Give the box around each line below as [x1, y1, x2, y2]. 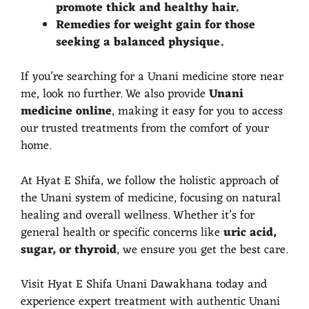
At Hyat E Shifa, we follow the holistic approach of [21, 170, 279, 192]
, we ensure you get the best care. [117, 239, 288, 261]
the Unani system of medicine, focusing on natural [21, 188, 281, 209]
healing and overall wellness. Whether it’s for [21, 205, 255, 226]
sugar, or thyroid [21, 239, 117, 261]
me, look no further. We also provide [21, 84, 209, 105]
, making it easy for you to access [112, 101, 283, 122]
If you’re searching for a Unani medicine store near [21, 67, 283, 88]
